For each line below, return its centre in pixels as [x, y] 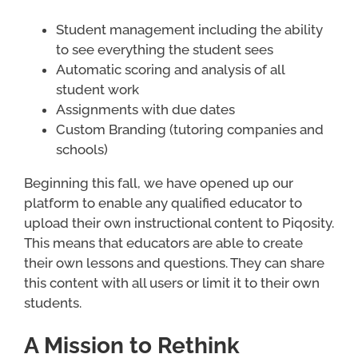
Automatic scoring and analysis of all [170, 69]
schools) [82, 149]
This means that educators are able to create [163, 243]
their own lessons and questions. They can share [174, 263]
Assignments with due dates [145, 109]
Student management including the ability [189, 29]
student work [97, 89]
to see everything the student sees [164, 49]
